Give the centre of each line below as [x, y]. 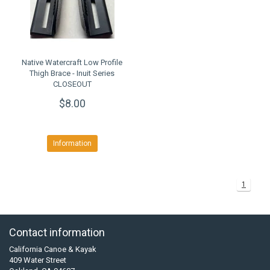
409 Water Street [38, 260]
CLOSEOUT [72, 84]
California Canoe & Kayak [53, 249]
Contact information [57, 232]
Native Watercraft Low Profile [72, 62]
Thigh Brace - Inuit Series [72, 73]
